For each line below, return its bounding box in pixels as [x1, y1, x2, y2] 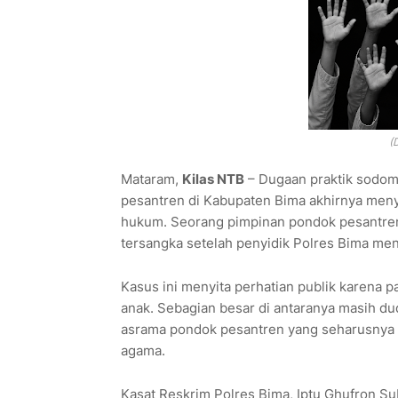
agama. [120, 342, 165, 360]
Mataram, [120, 171, 182, 188]
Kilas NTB [181, 171, 244, 188]
